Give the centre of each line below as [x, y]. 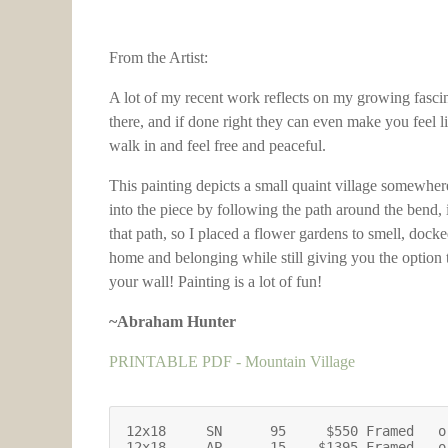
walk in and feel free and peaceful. [217, 146]
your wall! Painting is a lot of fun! [215, 282]
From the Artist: [158, 58]
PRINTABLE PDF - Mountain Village [232, 362]
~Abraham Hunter [172, 322]
